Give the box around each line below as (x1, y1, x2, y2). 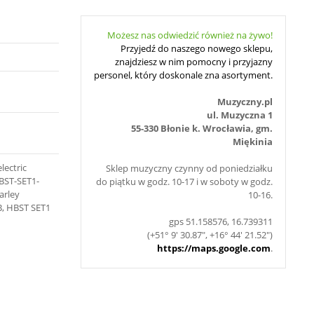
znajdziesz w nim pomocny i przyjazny (115, 55, 273, 68)
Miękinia (233, 135, 273, 148)
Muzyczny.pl (217, 95, 273, 108)
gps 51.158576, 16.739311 (169, 215, 273, 228)
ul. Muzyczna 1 (207, 109, 273, 121)
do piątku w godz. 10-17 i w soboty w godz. (96, 175, 273, 188)
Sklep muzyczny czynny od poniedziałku (106, 162, 273, 175)
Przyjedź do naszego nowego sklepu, (121, 42, 273, 55)
